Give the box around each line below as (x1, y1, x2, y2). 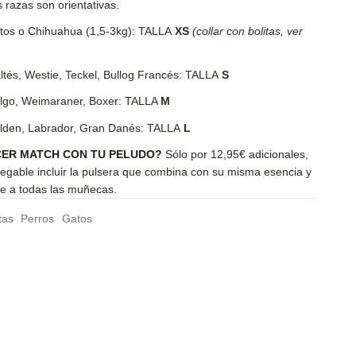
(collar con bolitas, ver (192, 25, 303, 38)
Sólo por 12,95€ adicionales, (164, 147, 308, 161)
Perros (21, 211, 55, 225)
